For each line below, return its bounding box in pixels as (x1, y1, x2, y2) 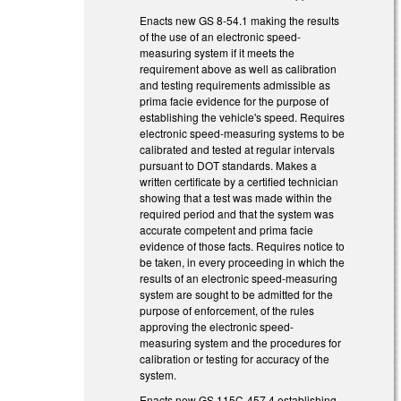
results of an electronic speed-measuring (140, 269, 338, 286)
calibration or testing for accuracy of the (140, 350, 330, 366)
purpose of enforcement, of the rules (140, 302, 315, 318)
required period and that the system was (140, 205, 335, 221)
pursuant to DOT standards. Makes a (140, 157, 318, 173)
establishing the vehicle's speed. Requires (140, 108, 346, 124)
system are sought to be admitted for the (140, 286, 334, 302)
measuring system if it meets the (140, 44, 295, 60)
